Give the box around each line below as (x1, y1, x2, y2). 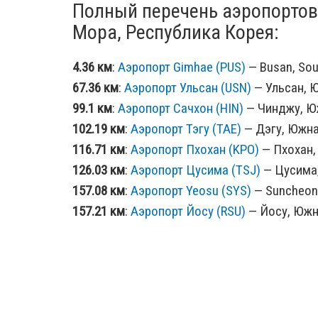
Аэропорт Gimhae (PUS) (118, 59, 246, 76)
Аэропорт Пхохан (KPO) (131, 141, 259, 158)
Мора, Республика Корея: (72, 21, 279, 45)
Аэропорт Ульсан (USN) (124, 79, 251, 97)
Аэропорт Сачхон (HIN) (118, 100, 243, 117)
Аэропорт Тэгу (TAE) (131, 121, 241, 138)
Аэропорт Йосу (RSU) (131, 203, 246, 220)
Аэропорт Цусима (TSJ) (131, 162, 261, 179)
